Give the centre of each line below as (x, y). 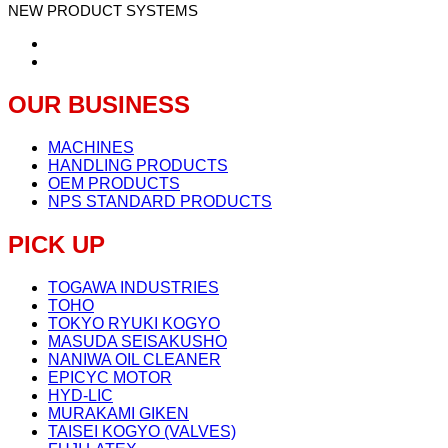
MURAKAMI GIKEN (118, 414)
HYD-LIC (80, 396)
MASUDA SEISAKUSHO (137, 342)
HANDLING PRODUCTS (138, 166)
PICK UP (56, 245)
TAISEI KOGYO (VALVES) (142, 432)
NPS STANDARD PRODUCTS (160, 202)
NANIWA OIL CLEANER (134, 360)
